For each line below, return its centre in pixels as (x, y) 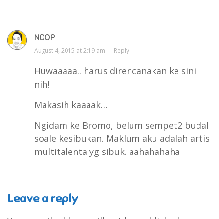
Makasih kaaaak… (71, 105)
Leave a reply (43, 199)
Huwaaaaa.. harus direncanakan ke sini (115, 71)
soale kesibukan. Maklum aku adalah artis (122, 139)
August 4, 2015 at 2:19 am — (74, 51)
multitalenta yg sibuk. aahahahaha (107, 152)
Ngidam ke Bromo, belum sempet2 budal (121, 125)
